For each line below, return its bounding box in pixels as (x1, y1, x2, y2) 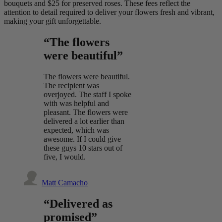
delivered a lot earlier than (44, 117, 124, 126)
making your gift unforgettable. (4, 17, 101, 26)
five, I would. (44, 153, 86, 162)
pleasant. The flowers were (44, 108, 128, 117)
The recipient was (44, 81, 99, 90)
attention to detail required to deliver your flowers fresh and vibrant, (4, 8, 215, 17)
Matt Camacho (42, 178, 88, 187)
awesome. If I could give (44, 135, 121, 144)
